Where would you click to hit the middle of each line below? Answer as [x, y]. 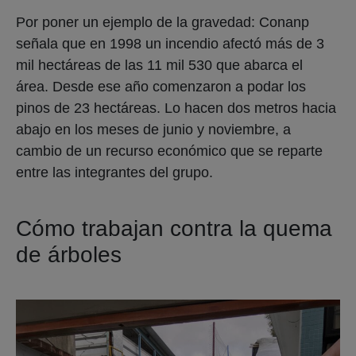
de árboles [69, 254]
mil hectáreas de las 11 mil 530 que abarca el [159, 65]
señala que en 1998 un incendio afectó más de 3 [170, 43]
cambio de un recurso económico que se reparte [169, 151]
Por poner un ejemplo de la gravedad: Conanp [163, 22]
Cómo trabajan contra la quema [174, 228]
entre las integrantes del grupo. [116, 172]
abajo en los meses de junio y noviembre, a [153, 129]
